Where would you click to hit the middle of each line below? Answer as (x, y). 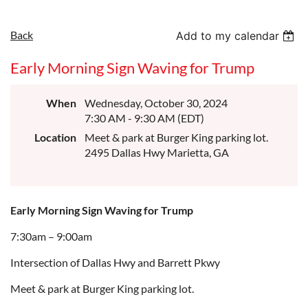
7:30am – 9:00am (51, 236)
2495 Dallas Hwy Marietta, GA (157, 152)
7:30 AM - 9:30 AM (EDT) (144, 118)
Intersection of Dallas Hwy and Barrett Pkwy (115, 262)
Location (55, 137)
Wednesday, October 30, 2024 (156, 103)
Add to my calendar (228, 36)
